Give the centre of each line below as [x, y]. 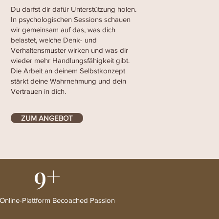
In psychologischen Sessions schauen [71, 19]
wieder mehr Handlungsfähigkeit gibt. [70, 60]
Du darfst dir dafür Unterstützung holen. [74, 9]
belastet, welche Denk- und [54, 40]
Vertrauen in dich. [39, 91]
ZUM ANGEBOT [47, 118]
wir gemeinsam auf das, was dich [63, 30]
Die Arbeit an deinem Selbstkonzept [68, 71]
